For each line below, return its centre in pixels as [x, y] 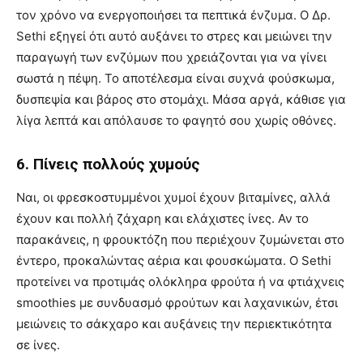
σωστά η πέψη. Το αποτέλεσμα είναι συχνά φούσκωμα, [175, 79]
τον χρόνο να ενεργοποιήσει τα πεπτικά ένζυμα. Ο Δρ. [173, 15]
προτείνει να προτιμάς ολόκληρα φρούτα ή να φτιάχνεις [180, 282]
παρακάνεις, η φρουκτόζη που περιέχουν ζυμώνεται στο [180, 240]
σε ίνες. [38, 345]
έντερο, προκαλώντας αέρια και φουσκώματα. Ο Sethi [174, 261]
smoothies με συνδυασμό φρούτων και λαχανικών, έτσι [177, 303]
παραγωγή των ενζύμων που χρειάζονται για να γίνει [171, 58]
